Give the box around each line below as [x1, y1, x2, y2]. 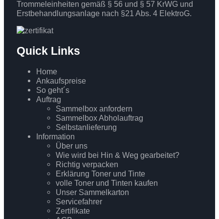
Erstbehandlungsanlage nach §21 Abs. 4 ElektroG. [16, 8, 192, 18]
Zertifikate [55, 206, 90, 215]
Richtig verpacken [55, 159, 118, 169]
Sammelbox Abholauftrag [55, 113, 143, 122]
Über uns [55, 141, 88, 150]
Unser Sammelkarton [55, 187, 129, 197]
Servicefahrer [55, 197, 102, 206]
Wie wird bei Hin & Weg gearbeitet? [55, 150, 179, 159]
